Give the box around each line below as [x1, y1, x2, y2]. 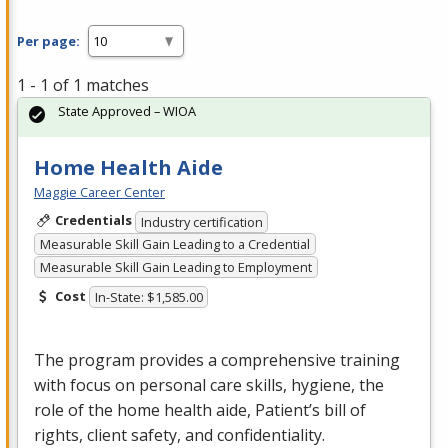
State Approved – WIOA [58, 102, 196, 121]
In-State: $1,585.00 [94, 288, 203, 307]
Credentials [54, 211, 132, 230]
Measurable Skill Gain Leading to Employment [39, 257, 312, 276]
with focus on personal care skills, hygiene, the [34, 374, 384, 397]
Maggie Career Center [34, 183, 165, 202]
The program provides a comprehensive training [34, 349, 400, 372]
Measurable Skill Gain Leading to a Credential [39, 235, 310, 254]
